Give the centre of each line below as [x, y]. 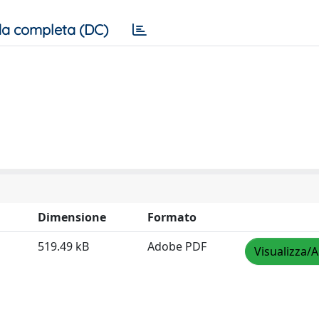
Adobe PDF [177, 246]
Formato [172, 217]
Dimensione [72, 217]
